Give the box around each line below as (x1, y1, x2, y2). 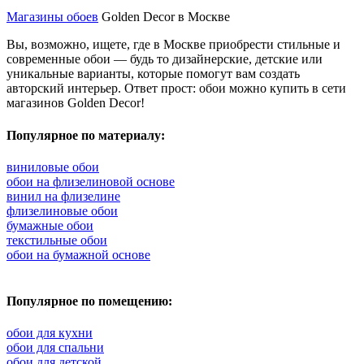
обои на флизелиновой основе (6, 174, 175, 188)
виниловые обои (6, 159, 99, 174)
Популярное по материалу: (6, 128, 165, 142)
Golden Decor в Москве (98, 10, 230, 24)
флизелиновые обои (6, 203, 118, 218)
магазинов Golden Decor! (6, 96, 145, 110)
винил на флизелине (6, 188, 120, 203)
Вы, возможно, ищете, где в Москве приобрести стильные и (6, 37, 340, 52)
